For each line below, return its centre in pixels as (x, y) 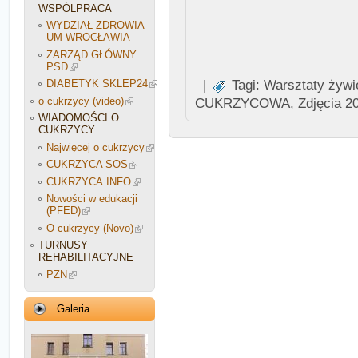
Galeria (73, 309)
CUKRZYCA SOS (87, 164)
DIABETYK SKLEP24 (97, 84)
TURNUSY (63, 245)
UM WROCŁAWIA (88, 37)
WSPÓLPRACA (75, 8)
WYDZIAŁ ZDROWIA (95, 25)
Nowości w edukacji (92, 199)
